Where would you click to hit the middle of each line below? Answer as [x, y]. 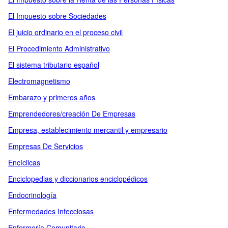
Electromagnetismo [39, 81]
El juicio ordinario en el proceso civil [65, 32]
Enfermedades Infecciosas [51, 211]
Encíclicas [24, 162]
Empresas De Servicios [46, 146]
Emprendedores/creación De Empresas [72, 113]
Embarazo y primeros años [52, 97]
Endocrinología [32, 195]
